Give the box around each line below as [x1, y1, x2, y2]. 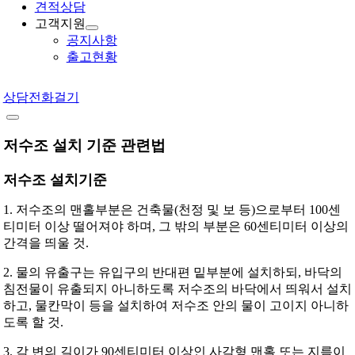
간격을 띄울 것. [2, 236, 89, 250]
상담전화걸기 [2, 90, 79, 104]
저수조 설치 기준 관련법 [2, 136, 166, 154]
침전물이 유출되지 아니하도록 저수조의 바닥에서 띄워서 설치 [2, 282, 352, 296]
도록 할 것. [2, 315, 63, 330]
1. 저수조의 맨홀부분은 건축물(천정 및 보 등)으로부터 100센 [2, 203, 341, 217]
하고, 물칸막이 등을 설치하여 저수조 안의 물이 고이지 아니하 [2, 299, 349, 313]
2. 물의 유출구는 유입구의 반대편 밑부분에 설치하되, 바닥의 [2, 265, 342, 280]
